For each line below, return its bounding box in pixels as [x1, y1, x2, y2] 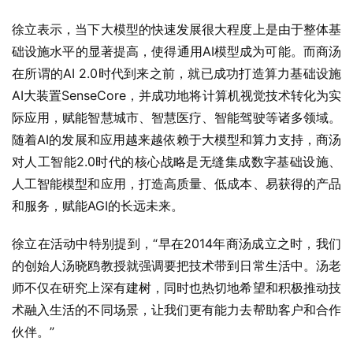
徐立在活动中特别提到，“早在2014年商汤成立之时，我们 [12, 236, 341, 252]
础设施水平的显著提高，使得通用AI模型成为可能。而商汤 [12, 43, 341, 60]
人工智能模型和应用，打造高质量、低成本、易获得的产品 [12, 176, 341, 192]
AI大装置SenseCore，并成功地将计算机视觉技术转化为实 [12, 87, 341, 104]
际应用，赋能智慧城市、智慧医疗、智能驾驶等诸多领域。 [12, 110, 341, 126]
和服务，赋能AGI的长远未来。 [12, 198, 184, 214]
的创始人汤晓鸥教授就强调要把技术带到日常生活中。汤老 [12, 258, 341, 274]
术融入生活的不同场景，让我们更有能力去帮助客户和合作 [12, 302, 341, 318]
